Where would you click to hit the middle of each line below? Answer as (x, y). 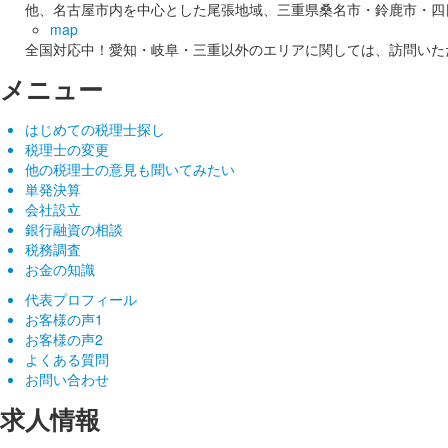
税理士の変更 (67, 148)
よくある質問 (67, 358)
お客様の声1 (64, 318)
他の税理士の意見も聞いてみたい (130, 168)
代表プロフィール (81, 298)
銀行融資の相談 (74, 228)
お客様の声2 (64, 338)
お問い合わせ (67, 378)
